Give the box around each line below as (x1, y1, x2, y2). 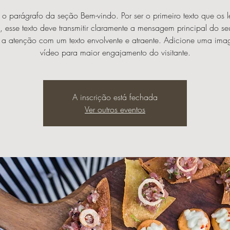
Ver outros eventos (85, 104, 145, 115)
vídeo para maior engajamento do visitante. (40, 47, 190, 58)
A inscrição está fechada (72, 91, 158, 103)
